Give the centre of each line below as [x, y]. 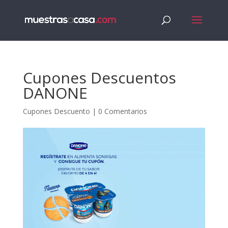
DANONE [55, 93]
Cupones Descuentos [99, 78]
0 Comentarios [122, 111]
